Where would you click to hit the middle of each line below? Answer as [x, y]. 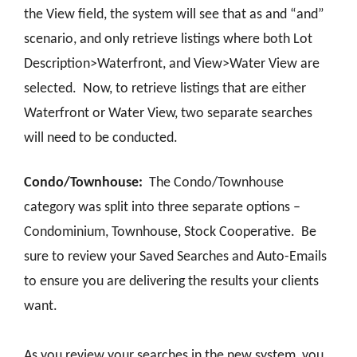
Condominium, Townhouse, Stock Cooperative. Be [170, 233]
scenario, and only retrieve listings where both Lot [168, 40]
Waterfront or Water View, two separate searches [168, 114]
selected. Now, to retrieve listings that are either [165, 89]
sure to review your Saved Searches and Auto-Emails [175, 257]
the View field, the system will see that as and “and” [174, 15]
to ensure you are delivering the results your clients [171, 282]
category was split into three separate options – [162, 208]
